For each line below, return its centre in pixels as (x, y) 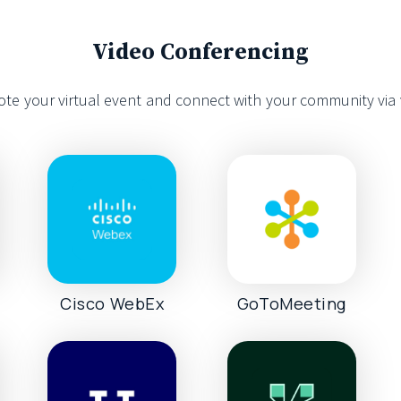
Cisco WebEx (112, 303)
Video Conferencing (200, 52)
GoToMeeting (291, 303)
